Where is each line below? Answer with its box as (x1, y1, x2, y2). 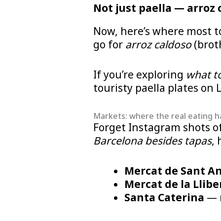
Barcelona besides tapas (93, 134, 212, 148)
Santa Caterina (124, 190, 204, 204)
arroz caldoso (125, 37, 191, 52)
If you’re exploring (93, 67, 186, 81)
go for (93, 37, 125, 52)
